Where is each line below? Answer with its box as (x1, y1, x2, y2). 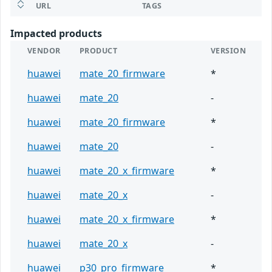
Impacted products (10, 27, 102, 41)
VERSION (211, 46, 246, 56)
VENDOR (27, 46, 61, 56)
